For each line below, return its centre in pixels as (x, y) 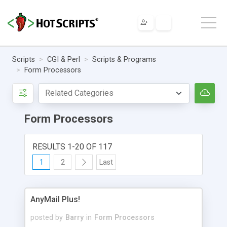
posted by (47, 217)
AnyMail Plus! (55, 199)
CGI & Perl (64, 59)
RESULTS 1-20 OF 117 (72, 146)
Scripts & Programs (124, 59)
